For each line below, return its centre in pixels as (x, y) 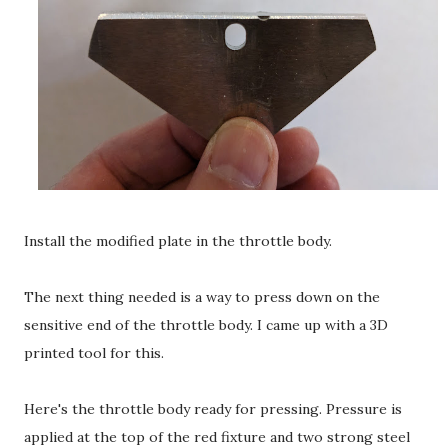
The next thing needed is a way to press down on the (202, 296)
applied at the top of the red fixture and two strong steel (217, 436)
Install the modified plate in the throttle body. (178, 240)
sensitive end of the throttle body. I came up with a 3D (206, 324)
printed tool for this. (94, 352)
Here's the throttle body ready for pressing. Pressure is (213, 408)
